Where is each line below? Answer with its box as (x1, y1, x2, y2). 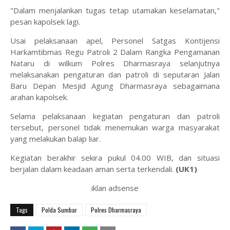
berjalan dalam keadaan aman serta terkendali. (10, 164, 176, 174)
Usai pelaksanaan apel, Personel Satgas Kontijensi (10, 35, 220, 46)
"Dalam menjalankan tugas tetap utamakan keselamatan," (10, 5, 220, 15)
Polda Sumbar (42, 205, 77, 214)
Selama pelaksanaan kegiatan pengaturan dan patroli (10, 111, 220, 121)
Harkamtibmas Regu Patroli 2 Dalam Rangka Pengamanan (10, 47, 220, 57)
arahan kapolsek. (10, 92, 68, 102)
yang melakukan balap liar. (10, 133, 103, 144)
